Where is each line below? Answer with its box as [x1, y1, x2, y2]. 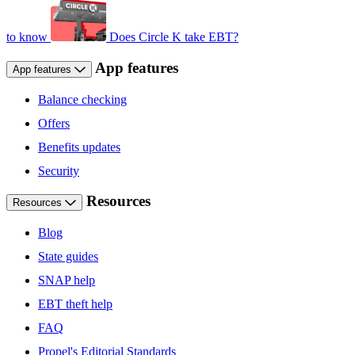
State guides [38, 250, 98, 264]
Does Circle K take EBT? [109, 30, 239, 44]
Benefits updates [38, 139, 120, 154]
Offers [38, 116, 70, 130]
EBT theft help [38, 297, 113, 311]
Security [38, 163, 79, 177]
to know [6, 30, 48, 44]
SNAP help [38, 273, 95, 288]
